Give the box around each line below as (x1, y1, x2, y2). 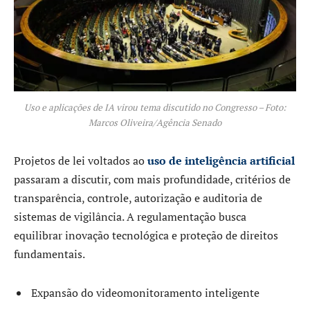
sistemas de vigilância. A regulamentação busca (14, 209, 246, 225)
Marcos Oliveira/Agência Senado (89, 116, 221, 129)
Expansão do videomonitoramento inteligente (31, 284, 259, 300)
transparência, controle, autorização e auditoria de (14, 190, 262, 206)
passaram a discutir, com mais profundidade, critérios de (14, 172, 291, 188)
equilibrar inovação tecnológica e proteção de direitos (14, 228, 278, 244)
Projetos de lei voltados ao (14, 153, 147, 169)
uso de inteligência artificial (147, 153, 295, 169)
